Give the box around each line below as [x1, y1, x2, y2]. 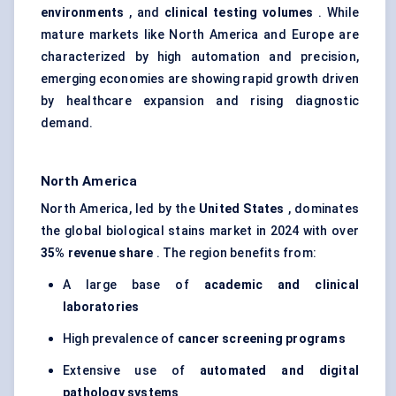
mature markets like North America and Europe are [41, 27, 359, 42]
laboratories [63, 300, 140, 315]
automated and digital [199, 363, 359, 378]
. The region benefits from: [153, 246, 317, 261]
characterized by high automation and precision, [41, 49, 359, 65]
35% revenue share [41, 246, 154, 261]
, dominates [284, 202, 360, 217]
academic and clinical [203, 278, 360, 293]
